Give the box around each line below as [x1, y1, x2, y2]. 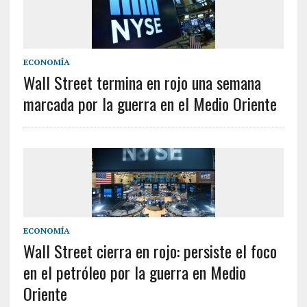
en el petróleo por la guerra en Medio [23, 259, 246, 284]
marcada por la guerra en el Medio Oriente [23, 90, 277, 116]
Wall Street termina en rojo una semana [23, 69, 261, 95]
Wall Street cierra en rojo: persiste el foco [23, 238, 277, 263]
